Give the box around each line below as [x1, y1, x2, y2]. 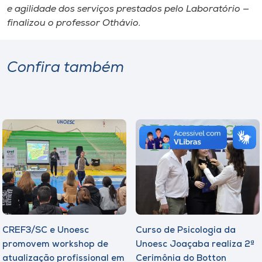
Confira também [7, 60, 124, 75]
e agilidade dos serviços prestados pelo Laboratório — [7, 4, 249, 14]
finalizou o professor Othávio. [7, 18, 141, 28]
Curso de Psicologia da [136, 226, 236, 235]
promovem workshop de [2, 240, 108, 249]
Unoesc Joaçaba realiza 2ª [136, 240, 254, 249]
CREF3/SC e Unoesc [2, 226, 89, 235]
